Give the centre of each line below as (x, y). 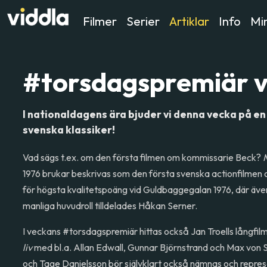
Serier (143, 21)
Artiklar (189, 21)
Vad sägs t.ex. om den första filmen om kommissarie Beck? (143, 157)
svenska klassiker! (69, 130)
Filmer (100, 21)
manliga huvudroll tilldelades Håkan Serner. (110, 206)
